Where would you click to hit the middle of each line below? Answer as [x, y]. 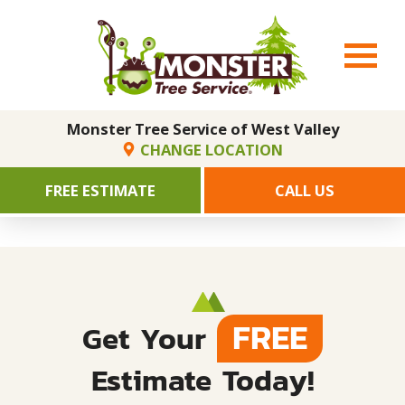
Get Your [150, 338]
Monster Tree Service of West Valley [202, 128]
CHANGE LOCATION [212, 149]
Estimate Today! [202, 379]
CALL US [305, 190]
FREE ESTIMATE [100, 190]
